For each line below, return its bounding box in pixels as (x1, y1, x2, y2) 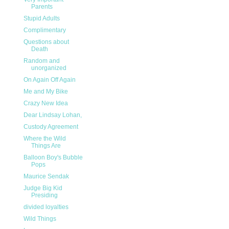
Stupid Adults (23, 15, 60, 22)
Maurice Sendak (23, 173, 69, 180)
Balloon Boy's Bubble (23, 154, 83, 162)
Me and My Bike (23, 88, 68, 96)
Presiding (31, 192, 58, 199)
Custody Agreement (23, 123, 78, 131)
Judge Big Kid (23, 185, 62, 192)
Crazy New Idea (23, 100, 68, 107)
